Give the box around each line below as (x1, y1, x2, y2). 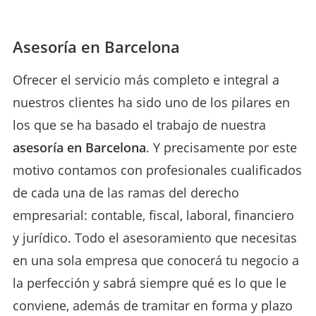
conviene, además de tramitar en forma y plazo (13, 296, 293, 314)
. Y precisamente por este (146, 138, 297, 156)
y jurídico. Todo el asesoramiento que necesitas (13, 229, 297, 246)
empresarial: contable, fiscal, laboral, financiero (13, 206, 294, 224)
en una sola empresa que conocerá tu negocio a (13, 251, 299, 269)
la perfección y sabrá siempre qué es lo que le (13, 274, 286, 291)
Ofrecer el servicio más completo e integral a (13, 71, 279, 88)
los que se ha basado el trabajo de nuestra (13, 116, 266, 133)
